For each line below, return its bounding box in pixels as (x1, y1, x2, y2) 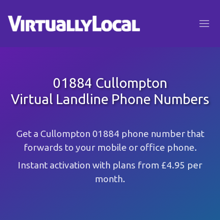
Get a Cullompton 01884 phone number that (16, 128, 204, 139)
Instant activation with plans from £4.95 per (18, 160, 202, 170)
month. (95, 173, 125, 184)
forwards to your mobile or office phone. (23, 142, 197, 153)
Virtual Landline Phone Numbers (11, 91, 209, 107)
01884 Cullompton (53, 75, 167, 90)
